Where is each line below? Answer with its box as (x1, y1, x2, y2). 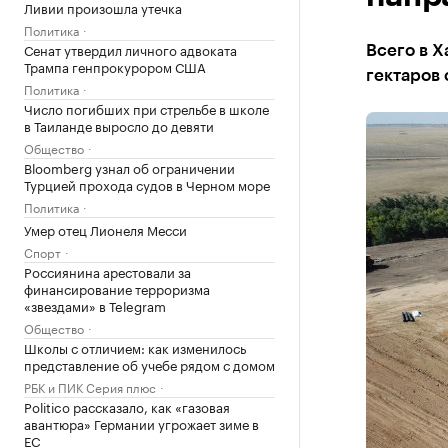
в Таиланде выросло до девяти (24, 115, 214, 135)
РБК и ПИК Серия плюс (24, 377, 156, 396)
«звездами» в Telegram (24, 295, 166, 315)
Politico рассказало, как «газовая (24, 396, 230, 416)
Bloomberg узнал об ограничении (24, 157, 235, 177)
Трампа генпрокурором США (24, 56, 206, 76)
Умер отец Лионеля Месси (24, 219, 187, 239)
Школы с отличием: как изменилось (24, 337, 246, 357)
